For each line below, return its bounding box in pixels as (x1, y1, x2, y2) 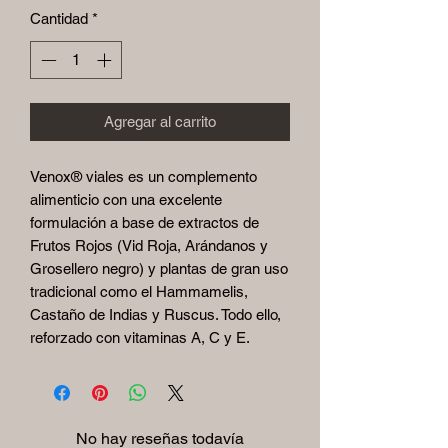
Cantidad (30, 9, 88, 27)
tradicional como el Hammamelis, (30, 283, 248, 301)
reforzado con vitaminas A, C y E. (30, 329, 250, 347)
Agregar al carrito (104, 113, 216, 131)
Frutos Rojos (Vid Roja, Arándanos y (30, 237, 268, 255)
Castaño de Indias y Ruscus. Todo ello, (30, 306, 281, 324)
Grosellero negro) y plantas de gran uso (30, 260, 288, 278)
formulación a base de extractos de (30, 214, 259, 232)
